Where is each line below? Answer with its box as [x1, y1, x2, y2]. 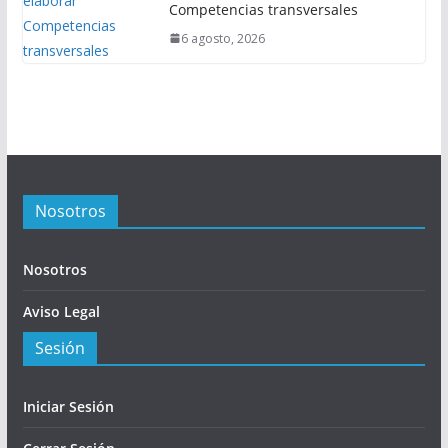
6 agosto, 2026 [180, 29, 265, 47]
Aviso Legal [22, 302, 100, 321]
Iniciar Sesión [22, 397, 114, 416]
